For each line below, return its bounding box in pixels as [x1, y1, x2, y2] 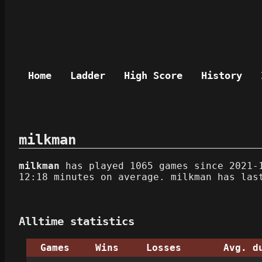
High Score [124, 69, 182, 81]
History [201, 69, 242, 81]
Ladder [70, 69, 105, 81]
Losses [146, 242, 181, 253]
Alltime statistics [19, 215, 135, 227]
